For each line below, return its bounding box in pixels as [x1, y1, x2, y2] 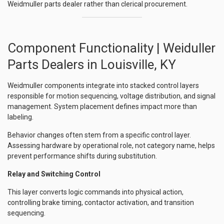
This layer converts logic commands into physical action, [7, 188, 183, 196]
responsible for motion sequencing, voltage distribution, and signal [7, 92, 215, 100]
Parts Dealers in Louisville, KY [7, 57, 176, 72]
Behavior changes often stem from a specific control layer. [7, 131, 191, 139]
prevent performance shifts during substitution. [7, 152, 157, 160]
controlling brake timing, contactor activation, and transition [7, 198, 194, 206]
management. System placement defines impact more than [7, 102, 197, 110]
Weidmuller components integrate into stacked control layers [7, 81, 199, 89]
